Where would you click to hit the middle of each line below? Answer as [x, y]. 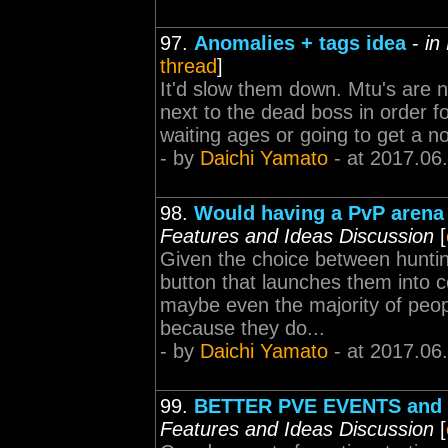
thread [188, 66]
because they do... [242, 328]
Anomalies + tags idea [300, 43]
